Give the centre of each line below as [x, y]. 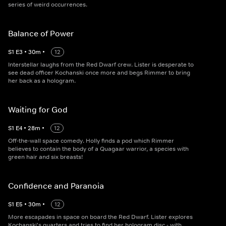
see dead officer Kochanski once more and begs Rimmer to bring [99, 73]
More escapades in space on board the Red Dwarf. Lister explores [100, 217]
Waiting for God [38, 110]
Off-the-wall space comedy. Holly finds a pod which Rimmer [91, 141]
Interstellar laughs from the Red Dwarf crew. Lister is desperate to [101, 65]
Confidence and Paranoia [56, 186]
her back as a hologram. [42, 81]
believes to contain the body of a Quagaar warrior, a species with [98, 149]
